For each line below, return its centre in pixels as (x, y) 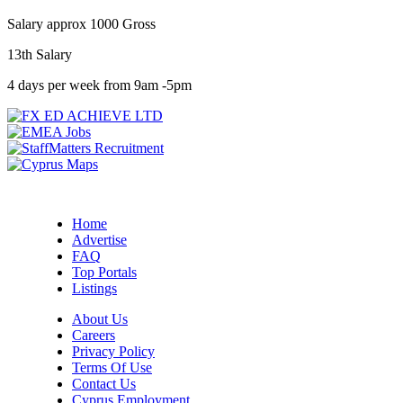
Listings (94, 288)
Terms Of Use (112, 367)
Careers (94, 335)
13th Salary (40, 54)
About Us (100, 318)
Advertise (99, 239)
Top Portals (104, 272)
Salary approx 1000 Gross (83, 23)
